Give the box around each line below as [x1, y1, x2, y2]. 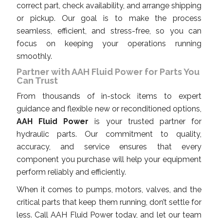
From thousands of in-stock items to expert [17, 91, 201, 101]
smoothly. [17, 51, 52, 61]
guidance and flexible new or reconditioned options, [17, 104, 201, 113]
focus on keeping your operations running [17, 38, 201, 48]
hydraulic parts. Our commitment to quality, [17, 129, 201, 139]
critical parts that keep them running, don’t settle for [17, 197, 201, 207]
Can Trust [17, 75, 58, 86]
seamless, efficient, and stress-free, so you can [17, 26, 201, 36]
